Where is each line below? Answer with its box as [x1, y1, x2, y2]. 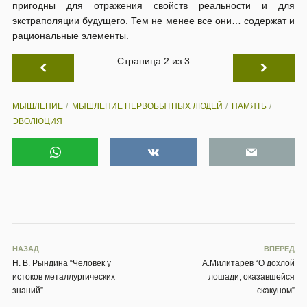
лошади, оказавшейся [208, 272, 295, 282]
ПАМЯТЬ [232, 101, 267, 111]
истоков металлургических [12, 272, 115, 282]
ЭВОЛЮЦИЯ [12, 116, 62, 126]
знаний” [12, 286, 43, 295]
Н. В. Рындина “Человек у [12, 258, 111, 268]
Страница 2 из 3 [117, 56, 190, 66]
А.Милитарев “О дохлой [202, 258, 295, 268]
